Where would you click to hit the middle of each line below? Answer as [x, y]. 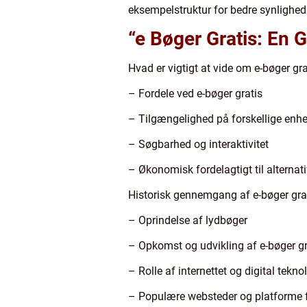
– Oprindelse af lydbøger [188, 220]
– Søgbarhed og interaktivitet [198, 144]
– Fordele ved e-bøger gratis [195, 93]
